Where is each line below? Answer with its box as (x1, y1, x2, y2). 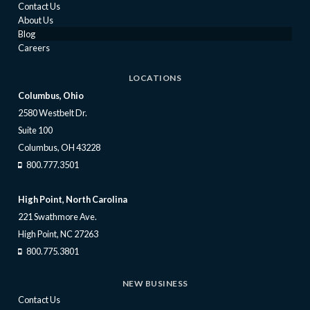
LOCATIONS (128, 72, 182, 83)
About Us (17, 15, 53, 26)
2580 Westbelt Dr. (17, 107, 87, 118)
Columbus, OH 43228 (17, 141, 100, 153)
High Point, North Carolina (17, 193, 127, 205)
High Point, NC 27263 (17, 228, 98, 239)
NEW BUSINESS (122, 277, 188, 289)
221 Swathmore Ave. (17, 210, 97, 222)
